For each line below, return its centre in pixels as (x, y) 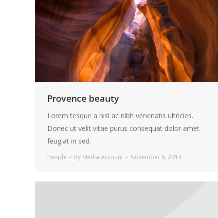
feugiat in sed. (69, 141)
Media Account (103, 157)
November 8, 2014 (156, 157)
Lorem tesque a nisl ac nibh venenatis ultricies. (120, 116)
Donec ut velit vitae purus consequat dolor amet (123, 128)
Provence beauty (83, 99)
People (57, 157)
